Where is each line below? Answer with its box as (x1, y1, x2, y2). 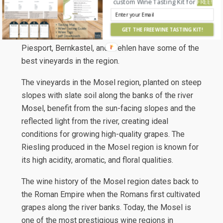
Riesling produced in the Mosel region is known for (21, 142, 199, 152)
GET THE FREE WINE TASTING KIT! (121, 26, 203, 33)
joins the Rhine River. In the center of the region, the (21, 4, 199, 14)
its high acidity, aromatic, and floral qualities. (21, 155, 175, 165)
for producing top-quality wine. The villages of (21, 30, 181, 40)
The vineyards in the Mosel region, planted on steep (21, 78, 202, 88)
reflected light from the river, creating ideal (21, 116, 168, 126)
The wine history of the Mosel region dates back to (21, 177, 199, 187)
